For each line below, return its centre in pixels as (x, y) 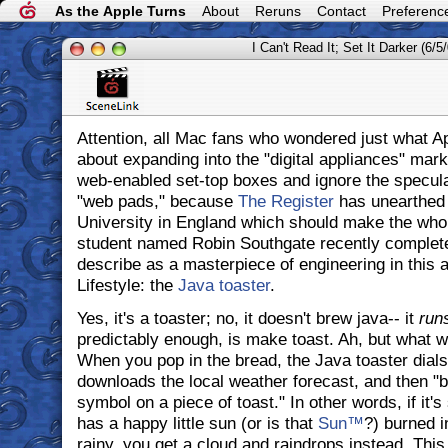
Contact (341, 11)
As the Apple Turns (120, 11)
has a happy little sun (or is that (197, 423)
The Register (285, 201)
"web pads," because (157, 201)
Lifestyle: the (127, 285)
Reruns (278, 11)
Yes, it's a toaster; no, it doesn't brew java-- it (247, 318)
